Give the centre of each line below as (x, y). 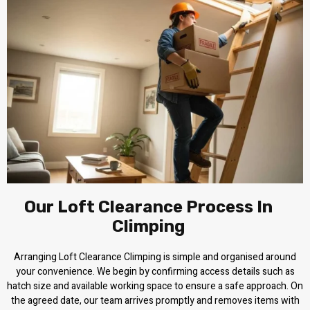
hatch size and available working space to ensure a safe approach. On (155, 286)
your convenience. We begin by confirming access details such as (155, 272)
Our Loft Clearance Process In (148, 207)
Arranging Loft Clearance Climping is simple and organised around (155, 257)
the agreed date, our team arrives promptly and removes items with (155, 301)
